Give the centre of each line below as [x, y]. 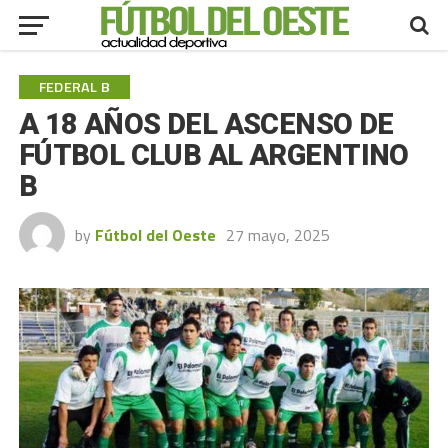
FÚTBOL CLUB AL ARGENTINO [213, 155]
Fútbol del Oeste [155, 235]
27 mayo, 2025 [277, 235]
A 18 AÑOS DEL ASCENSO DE [206, 124]
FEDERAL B [74, 87]
